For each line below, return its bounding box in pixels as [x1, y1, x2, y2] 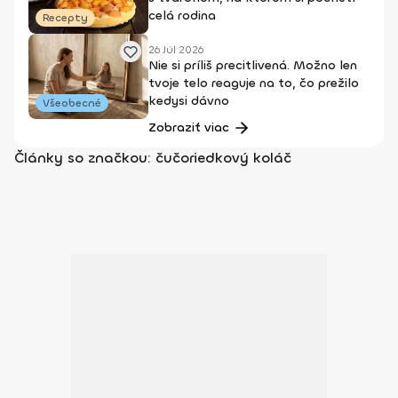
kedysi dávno [148, 92, 229, 109]
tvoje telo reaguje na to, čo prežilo [148, 75, 359, 92]
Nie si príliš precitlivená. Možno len [148, 57, 357, 74]
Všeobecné [43, 96, 101, 110]
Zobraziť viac [147, 119, 229, 136]
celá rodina [148, 7, 216, 24]
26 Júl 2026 [148, 43, 203, 57]
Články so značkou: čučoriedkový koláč [14, 148, 291, 167]
